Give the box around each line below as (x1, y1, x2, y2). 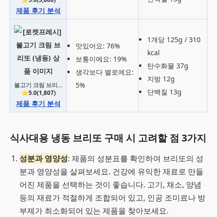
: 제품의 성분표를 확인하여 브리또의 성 (68, 153, 203, 164)
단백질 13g (147, 87, 182, 96)
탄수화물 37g (147, 61, 188, 70)
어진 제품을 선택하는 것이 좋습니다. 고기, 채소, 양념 (19, 179, 201, 190)
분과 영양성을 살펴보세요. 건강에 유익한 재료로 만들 (19, 166, 203, 177)
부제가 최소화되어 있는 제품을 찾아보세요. (19, 205, 169, 216)
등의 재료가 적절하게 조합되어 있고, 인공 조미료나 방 (19, 192, 205, 203)
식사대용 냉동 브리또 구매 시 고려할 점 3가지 (10, 131, 206, 144)
